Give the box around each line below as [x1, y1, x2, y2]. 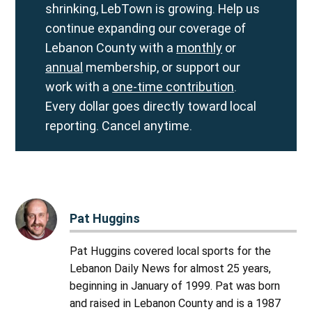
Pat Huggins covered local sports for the [70, 244, 272, 258]
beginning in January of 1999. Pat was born [70, 279, 281, 292]
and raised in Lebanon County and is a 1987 [70, 296, 281, 310]
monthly [176, 40, 223, 55]
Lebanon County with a [45, 40, 177, 55]
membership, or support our [83, 59, 241, 75]
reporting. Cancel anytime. [45, 118, 193, 133]
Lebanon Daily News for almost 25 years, [70, 261, 272, 275]
